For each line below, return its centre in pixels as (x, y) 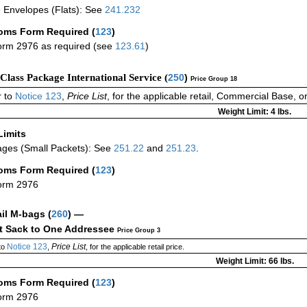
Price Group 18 (214, 79)
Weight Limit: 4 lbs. (255, 112)
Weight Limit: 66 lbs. (255, 261)
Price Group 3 (139, 231)
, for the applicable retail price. (135, 247)
